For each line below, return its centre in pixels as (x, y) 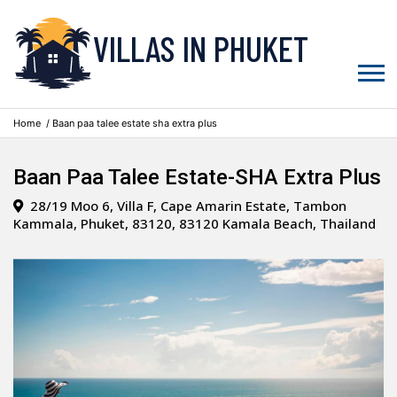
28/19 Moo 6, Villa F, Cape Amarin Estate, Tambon (185, 206)
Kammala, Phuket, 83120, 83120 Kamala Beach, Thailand (195, 223)
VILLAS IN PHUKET (201, 48)
